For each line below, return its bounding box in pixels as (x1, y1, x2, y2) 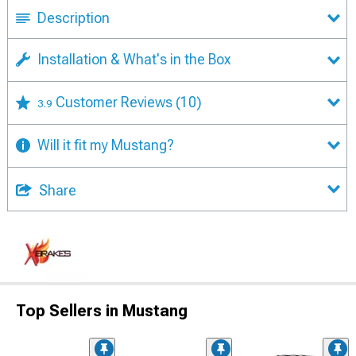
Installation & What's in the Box (37, 51, 230, 68)
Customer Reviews (56, 93, 176, 110)
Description (37, 10, 110, 26)
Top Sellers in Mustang (16, 300, 188, 320)
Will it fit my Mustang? (37, 136, 174, 153)
